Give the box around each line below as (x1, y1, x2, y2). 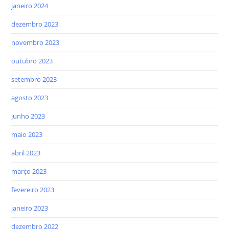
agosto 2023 (11, 93, 49, 102)
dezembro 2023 (11, 19, 59, 29)
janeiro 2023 (11, 203, 49, 213)
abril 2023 (11, 148, 41, 157)
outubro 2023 (11, 56, 53, 65)
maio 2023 (11, 129, 43, 139)
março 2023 (11, 166, 47, 176)
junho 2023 (11, 111, 45, 121)
